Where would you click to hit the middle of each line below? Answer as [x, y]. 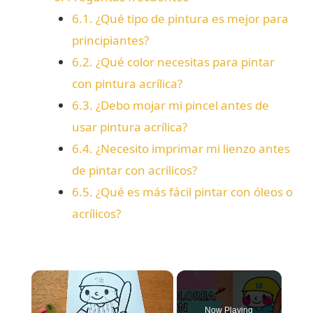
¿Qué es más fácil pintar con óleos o [192, 192]
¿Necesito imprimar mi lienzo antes [191, 149]
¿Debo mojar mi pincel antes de [181, 105]
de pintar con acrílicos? [134, 170]
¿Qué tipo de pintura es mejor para [190, 19]
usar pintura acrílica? [129, 127]
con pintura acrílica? [127, 84]
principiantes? [110, 41]
